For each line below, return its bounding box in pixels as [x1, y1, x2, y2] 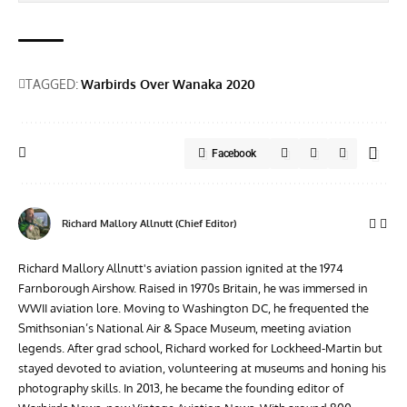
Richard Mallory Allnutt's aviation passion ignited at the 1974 [18, 260, 343, 275]
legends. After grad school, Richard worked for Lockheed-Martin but [18, 340, 382, 355]
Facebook [212, 146, 256, 160]
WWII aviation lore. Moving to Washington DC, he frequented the [18, 300, 369, 315]
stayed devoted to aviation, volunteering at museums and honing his [18, 360, 386, 375]
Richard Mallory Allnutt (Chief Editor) [62, 216, 236, 230]
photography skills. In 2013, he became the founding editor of [18, 380, 343, 395]
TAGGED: [25, 75, 78, 92]
